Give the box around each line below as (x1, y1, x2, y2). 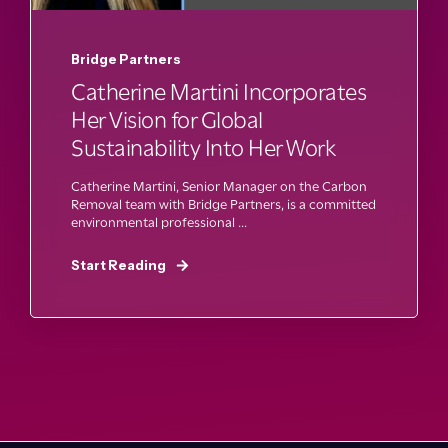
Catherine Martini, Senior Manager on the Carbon (71, 177, 367, 194)
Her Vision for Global (71, 105, 263, 134)
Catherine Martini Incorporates (71, 77, 366, 106)
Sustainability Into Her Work (71, 133, 335, 162)
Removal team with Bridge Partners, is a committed (71, 195, 376, 212)
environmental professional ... (71, 213, 247, 230)
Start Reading (71, 256, 166, 273)
